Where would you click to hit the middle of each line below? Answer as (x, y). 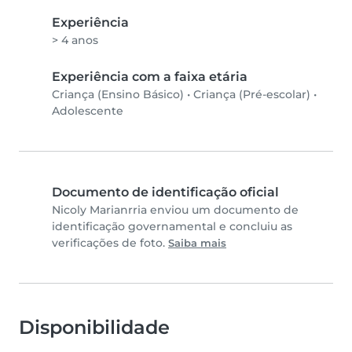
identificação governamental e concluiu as (172, 227)
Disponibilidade (94, 328)
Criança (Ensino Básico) (118, 95)
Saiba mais (197, 244)
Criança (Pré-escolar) (252, 95)
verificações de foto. (110, 243)
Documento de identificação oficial (165, 192)
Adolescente (88, 111)
